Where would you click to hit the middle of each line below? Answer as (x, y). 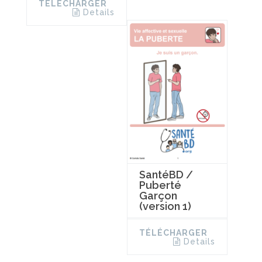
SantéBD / (166, 174)
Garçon (158, 195)
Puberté (160, 185)
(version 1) (165, 206)
